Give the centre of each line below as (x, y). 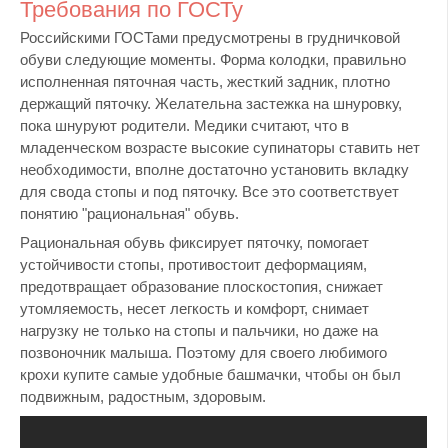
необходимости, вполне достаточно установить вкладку (214, 169)
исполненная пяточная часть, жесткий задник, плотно (205, 81)
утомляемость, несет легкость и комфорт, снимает (194, 309)
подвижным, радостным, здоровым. (143, 397)
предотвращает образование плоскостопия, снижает (201, 287)
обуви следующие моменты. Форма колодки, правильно (213, 59)
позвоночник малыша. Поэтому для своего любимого (203, 353)
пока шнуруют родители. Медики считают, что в (184, 125)
